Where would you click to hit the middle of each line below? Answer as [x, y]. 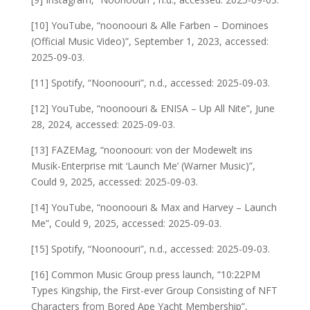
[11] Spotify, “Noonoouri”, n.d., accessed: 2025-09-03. [150, 82]
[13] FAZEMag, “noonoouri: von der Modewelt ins [142, 149]
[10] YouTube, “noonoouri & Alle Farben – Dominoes [149, 25]
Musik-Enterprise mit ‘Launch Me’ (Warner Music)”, [143, 165]
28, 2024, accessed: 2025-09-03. [103, 124]
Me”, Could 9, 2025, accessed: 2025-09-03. [126, 223]
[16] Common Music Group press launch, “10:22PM [145, 274]
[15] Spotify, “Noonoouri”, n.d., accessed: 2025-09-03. [150, 248]
